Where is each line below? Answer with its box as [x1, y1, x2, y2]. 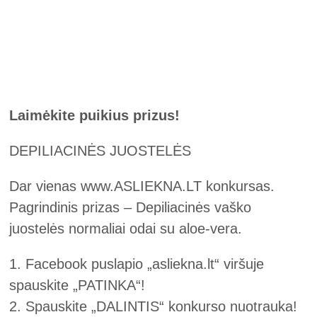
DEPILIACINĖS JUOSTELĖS [9, 142, 192, 158]
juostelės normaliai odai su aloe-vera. [9, 220, 243, 236]
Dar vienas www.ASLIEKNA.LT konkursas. [9, 178, 275, 194]
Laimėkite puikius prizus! [9, 107, 180, 123]
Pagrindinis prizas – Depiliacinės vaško [9, 199, 252, 215]
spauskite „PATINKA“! [9, 277, 146, 293]
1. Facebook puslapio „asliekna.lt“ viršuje [9, 255, 265, 272]
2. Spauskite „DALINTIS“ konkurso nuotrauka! [9, 298, 298, 314]
